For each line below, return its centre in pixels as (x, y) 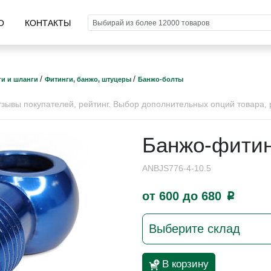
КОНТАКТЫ (48, 23)
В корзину (185, 264)
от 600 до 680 (183, 196)
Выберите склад (194, 228)
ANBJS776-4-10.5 (176, 168)
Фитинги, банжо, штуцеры (89, 79)
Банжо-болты (160, 79)
